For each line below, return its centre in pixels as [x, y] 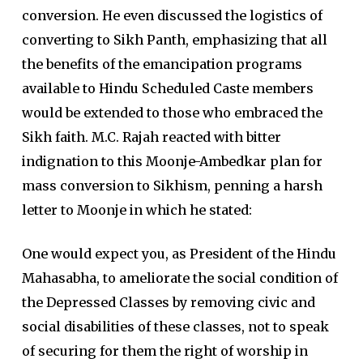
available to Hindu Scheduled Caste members [167, 88]
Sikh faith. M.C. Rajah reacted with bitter [151, 137]
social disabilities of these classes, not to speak [175, 327]
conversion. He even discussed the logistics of [172, 15]
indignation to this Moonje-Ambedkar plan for [172, 161]
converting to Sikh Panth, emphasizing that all [174, 40]
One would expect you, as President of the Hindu [179, 254]
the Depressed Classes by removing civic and [168, 302]
